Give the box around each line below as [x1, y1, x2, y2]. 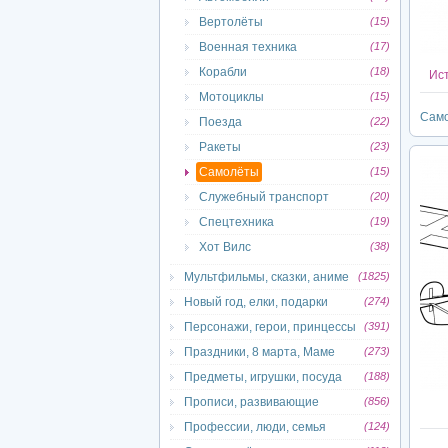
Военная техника [199, 40, 297, 54]
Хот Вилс [199, 240, 251, 254]
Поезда [199, 115, 242, 129]
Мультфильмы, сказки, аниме [184, 270, 349, 284]
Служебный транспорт [199, 190, 329, 204]
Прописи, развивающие [184, 395, 319, 409]
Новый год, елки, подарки [184, 295, 328, 309]
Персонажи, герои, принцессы [184, 320, 356, 334]
